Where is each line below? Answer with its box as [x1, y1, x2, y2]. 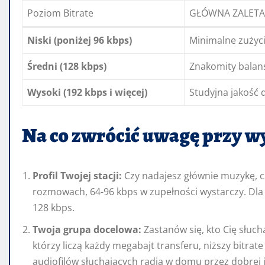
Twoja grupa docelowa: [33, 223, 141, 237]
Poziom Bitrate [27, 7, 93, 20]
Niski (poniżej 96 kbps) [27, 34, 132, 47]
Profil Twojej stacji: [33, 169, 122, 183]
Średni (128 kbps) [27, 60, 106, 73]
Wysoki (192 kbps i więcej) [27, 86, 147, 99]
